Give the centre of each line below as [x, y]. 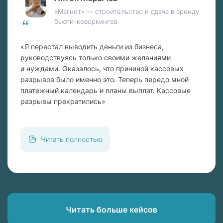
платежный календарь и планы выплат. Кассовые [106, 91]
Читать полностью [72, 139]
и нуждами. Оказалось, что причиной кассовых [102, 69]
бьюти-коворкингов [86, 22]
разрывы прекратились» [63, 102]
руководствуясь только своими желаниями [96, 58]
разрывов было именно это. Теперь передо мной [105, 80]
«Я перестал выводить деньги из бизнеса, [92, 47]
